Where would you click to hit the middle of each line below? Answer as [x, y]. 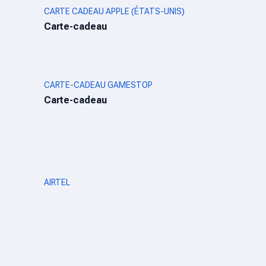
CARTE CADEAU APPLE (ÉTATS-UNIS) [114, 11]
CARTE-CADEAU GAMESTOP [98, 85]
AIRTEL [57, 182]
